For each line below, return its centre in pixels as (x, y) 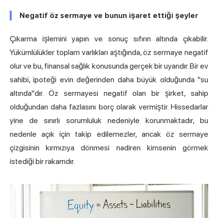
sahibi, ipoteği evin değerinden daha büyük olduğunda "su (109, 79)
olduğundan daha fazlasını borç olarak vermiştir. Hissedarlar (109, 107)
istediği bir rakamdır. (42, 161)
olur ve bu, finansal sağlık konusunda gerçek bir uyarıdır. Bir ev (109, 66)
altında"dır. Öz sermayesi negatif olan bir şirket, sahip (109, 93)
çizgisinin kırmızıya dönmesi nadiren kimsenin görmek (109, 147)
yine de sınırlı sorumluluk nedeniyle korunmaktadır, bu (109, 120)
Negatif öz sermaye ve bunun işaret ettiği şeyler (109, 15)
